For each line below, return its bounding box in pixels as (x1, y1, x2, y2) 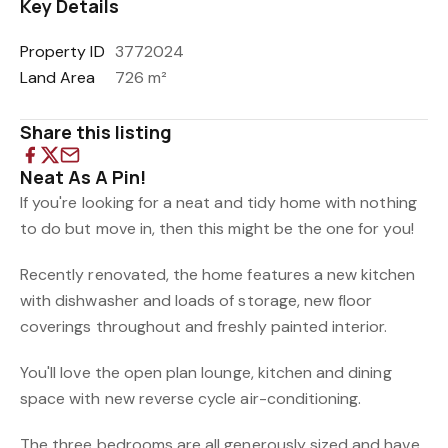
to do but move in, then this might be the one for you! (20, 218, 414, 239)
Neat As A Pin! (20, 165, 147, 189)
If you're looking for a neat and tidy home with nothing (20, 192, 417, 213)
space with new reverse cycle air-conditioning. (20, 388, 362, 409)
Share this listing (20, 120, 173, 144)
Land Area (20, 67, 96, 88)
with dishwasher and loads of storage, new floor (20, 290, 373, 311)
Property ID (20, 41, 105, 62)
